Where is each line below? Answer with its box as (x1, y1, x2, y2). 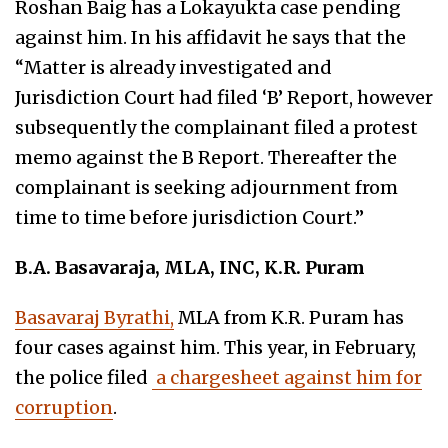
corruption (15, 395, 113, 419)
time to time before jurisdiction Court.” (15, 205, 364, 229)
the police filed (15, 365, 152, 389)
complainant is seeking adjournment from (15, 175, 398, 199)
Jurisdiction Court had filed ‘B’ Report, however (15, 85, 433, 109)
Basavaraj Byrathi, (15, 305, 174, 329)
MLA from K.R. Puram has (174, 305, 404, 329)
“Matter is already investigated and (15, 55, 332, 79)
